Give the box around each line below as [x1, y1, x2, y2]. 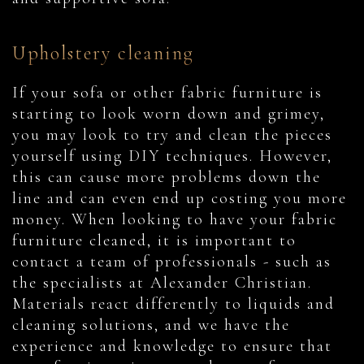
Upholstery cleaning [12, 41, 194, 66]
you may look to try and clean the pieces [12, 125, 332, 145]
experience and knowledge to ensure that [12, 336, 332, 357]
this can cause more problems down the [12, 167, 321, 188]
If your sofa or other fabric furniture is [12, 83, 323, 103]
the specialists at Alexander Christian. [12, 273, 312, 293]
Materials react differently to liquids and [12, 294, 335, 314]
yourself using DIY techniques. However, [12, 146, 332, 167]
